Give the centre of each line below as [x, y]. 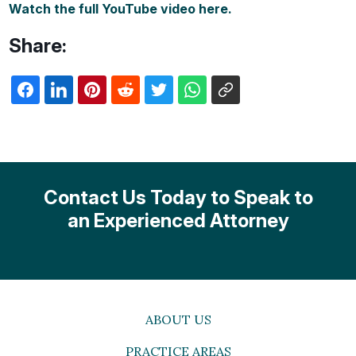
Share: [38, 46]
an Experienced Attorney [178, 221]
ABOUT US [178, 319]
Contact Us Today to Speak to [178, 198]
